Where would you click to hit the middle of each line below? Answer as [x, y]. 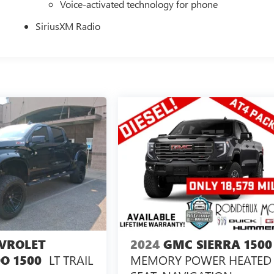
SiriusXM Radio [68, 26]
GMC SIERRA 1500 [218, 245]
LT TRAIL [71, 260]
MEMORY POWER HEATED [201, 260]
